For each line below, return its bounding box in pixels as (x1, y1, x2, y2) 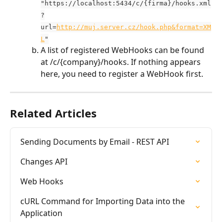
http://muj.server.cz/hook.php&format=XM (56, 23, 211, 31)
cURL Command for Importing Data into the (20, 196, 187, 207)
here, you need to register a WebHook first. (41, 68, 203, 79)
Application (20, 208, 62, 219)
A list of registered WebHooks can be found (41, 45, 206, 55)
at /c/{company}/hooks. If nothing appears (41, 56, 203, 67)
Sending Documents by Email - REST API (20, 136, 169, 147)
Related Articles (10, 106, 97, 120)
